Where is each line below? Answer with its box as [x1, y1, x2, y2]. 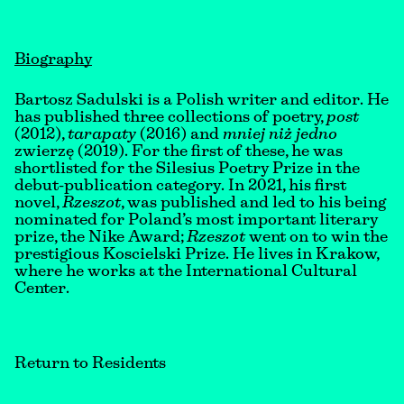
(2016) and [136, 128, 223, 142]
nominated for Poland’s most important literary [14, 214, 378, 228]
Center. [14, 282, 69, 297]
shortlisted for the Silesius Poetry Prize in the [14, 162, 360, 177]
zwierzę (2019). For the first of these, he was [14, 145, 343, 160]
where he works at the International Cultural [14, 265, 357, 280]
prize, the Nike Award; [14, 231, 187, 245]
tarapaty [68, 128, 136, 142]
